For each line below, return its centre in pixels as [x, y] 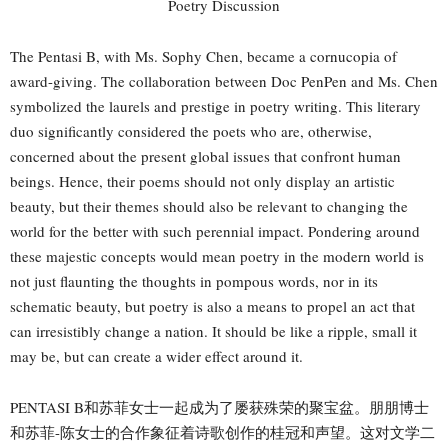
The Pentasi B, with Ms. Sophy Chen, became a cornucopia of [203, 55]
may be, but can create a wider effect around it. [156, 355]
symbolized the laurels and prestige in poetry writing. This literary [215, 105]
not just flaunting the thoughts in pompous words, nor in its [194, 280]
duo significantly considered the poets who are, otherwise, [191, 130]
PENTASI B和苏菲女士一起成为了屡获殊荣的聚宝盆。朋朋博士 [219, 406]
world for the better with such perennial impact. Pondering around [215, 230]
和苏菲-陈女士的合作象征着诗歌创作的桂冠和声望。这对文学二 [222, 431]
